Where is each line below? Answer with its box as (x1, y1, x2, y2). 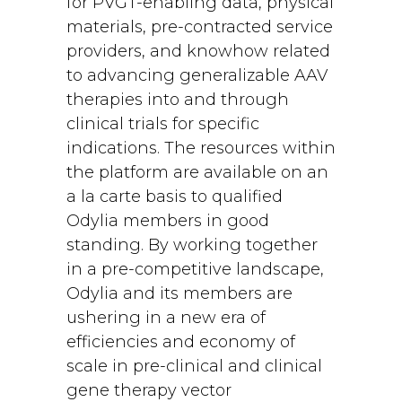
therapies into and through (66, 90, 289, 109)
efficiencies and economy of (66, 332, 295, 352)
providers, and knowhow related (66, 41, 330, 61)
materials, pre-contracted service (66, 17, 333, 37)
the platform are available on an (66, 162, 328, 182)
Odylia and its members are (66, 284, 293, 303)
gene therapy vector (66, 380, 232, 400)
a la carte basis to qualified (66, 187, 283, 206)
